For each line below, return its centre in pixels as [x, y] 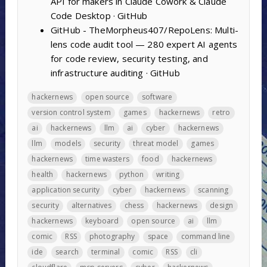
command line [206, 237]
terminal [106, 252]
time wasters [107, 159]
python [132, 175]
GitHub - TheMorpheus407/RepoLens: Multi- [144, 30]
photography [112, 237]
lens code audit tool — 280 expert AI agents [144, 44]
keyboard [102, 221]
